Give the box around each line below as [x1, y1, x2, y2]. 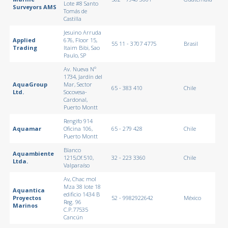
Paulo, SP [63, 51, 86, 59]
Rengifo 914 [63, 117, 93, 125]
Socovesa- [63, 88, 87, 96]
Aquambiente [12, 149, 54, 157]
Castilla [63, 14, 81, 22]
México [183, 193, 201, 202]
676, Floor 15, [63, 36, 97, 44]
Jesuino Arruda [63, 28, 101, 36]
